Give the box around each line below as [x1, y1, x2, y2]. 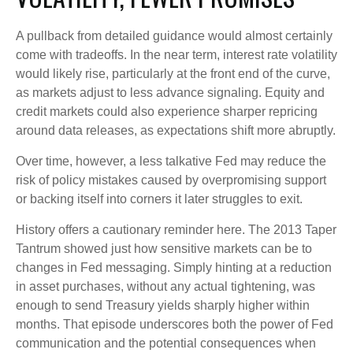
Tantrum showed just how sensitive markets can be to [16, 241, 312, 255]
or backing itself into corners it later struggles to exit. [16, 191, 303, 206]
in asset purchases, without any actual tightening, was [16, 279, 315, 293]
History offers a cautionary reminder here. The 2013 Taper [16, 222, 336, 236]
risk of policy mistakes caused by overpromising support [16, 173, 326, 187]
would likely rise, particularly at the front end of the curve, [16, 66, 330, 80]
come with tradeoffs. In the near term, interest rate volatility [16, 47, 337, 61]
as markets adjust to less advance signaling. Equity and [16, 85, 325, 99]
